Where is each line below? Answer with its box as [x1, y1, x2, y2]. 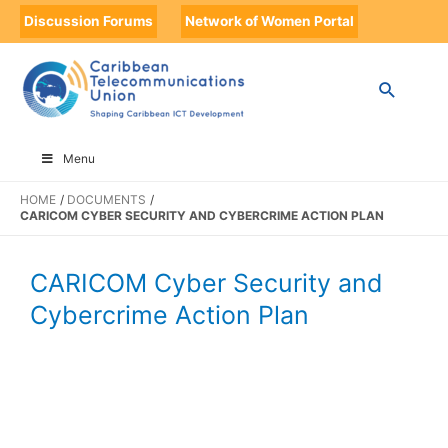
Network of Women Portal [185, 13, 354, 29]
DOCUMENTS [67, 192, 147, 208]
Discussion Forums [24, 13, 153, 29]
